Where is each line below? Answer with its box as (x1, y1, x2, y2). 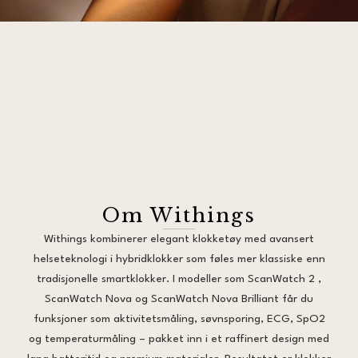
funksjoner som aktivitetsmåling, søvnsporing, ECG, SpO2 (33, 313, 325, 324)
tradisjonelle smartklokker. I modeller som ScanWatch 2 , (37, 273, 321, 284)
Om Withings (102, 204, 256, 227)
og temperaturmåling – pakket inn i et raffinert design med (29, 333, 329, 344)
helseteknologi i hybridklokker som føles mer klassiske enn (33, 253, 325, 265)
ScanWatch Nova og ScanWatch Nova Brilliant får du (45, 293, 313, 304)
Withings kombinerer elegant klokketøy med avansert (44, 233, 314, 245)
